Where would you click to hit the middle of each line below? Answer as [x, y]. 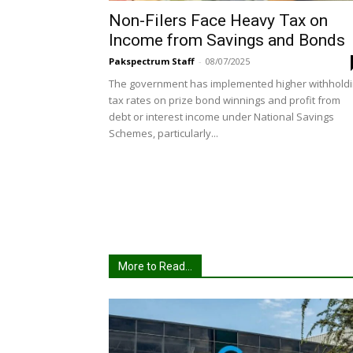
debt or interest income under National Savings [221, 117]
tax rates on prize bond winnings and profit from [225, 100]
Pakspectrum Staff [152, 61]
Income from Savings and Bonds [227, 40]
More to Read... [155, 266]
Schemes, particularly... [163, 133]
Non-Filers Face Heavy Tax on [218, 20]
